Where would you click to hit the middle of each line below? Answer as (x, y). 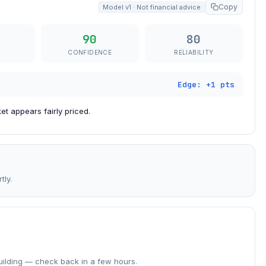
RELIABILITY (194, 52)
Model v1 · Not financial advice (152, 7)
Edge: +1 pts (206, 85)
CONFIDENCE (90, 52)
